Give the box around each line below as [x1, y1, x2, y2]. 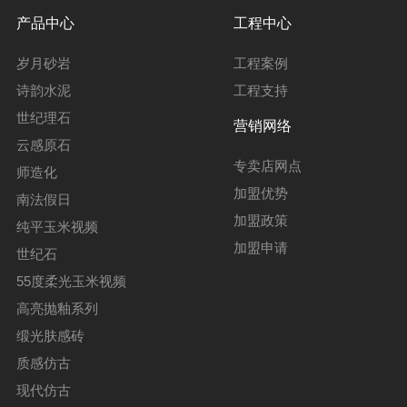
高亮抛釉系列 [15, 300, 98, 316]
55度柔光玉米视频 [15, 273, 126, 289]
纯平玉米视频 [15, 218, 98, 234]
